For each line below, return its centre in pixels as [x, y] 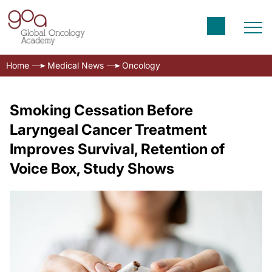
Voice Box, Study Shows [92, 168]
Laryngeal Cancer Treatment [108, 130]
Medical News [76, 65]
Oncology [141, 65]
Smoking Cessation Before [101, 110]
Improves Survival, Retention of [117, 149]
